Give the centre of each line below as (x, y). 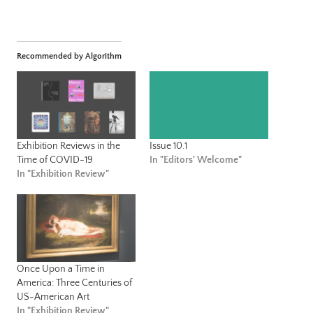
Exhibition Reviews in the (68, 146)
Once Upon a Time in (61, 269)
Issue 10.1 (168, 146)
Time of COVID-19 (55, 160)
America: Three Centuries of (74, 283)
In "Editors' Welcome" (196, 160)
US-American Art (53, 297)
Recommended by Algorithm (69, 56)
